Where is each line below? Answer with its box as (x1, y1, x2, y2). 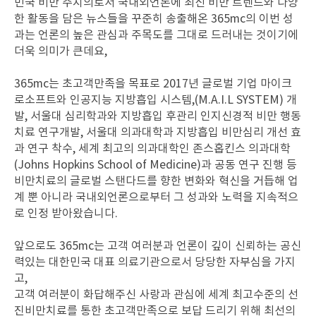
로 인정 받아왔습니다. (14, 207, 121, 220)
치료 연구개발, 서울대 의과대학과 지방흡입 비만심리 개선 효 (14, 126, 301, 139)
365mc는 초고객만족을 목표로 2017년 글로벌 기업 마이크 (14, 78, 292, 90)
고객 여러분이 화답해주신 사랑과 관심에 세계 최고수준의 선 (14, 288, 298, 301)
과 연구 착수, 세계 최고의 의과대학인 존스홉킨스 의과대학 (14, 142, 291, 155)
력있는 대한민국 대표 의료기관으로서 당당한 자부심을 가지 (14, 256, 296, 269)
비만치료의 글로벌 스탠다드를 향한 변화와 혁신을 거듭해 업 (14, 175, 298, 188)
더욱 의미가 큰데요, (14, 45, 107, 58)
